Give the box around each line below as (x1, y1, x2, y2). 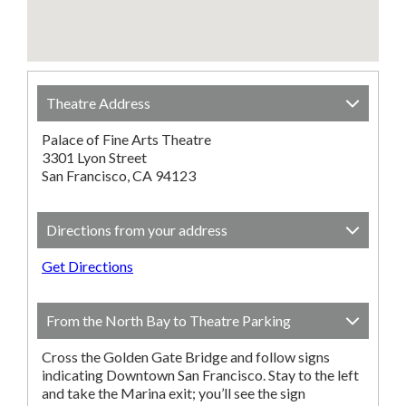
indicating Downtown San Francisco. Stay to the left (42, 366, 359, 383)
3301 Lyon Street (42, 149, 147, 166)
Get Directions (42, 257, 133, 275)
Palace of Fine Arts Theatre (42, 130, 211, 148)
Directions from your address (46, 221, 227, 238)
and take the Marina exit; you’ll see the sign (42, 384, 305, 401)
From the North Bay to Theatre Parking (46, 312, 291, 329)
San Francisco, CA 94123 (42, 167, 196, 184)
